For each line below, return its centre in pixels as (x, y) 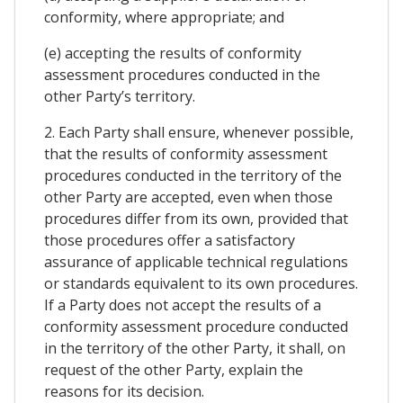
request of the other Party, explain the (174, 369)
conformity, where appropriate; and (164, 17)
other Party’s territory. (120, 96)
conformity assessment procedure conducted (196, 326)
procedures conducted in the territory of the (193, 175)
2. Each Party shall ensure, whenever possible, (199, 132)
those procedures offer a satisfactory (170, 240)
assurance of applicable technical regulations (196, 261)
